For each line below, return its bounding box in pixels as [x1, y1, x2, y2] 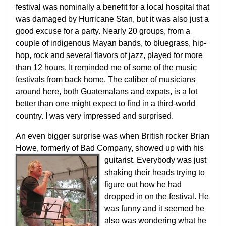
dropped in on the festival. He [104, 192, 209, 201]
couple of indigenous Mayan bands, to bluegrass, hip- [16, 39, 207, 48]
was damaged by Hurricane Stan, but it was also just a [16, 15, 209, 24]
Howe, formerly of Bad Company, [16, 144, 136, 153]
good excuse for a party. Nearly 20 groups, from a [16, 27, 191, 36]
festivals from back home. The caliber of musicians [16, 75, 196, 84]
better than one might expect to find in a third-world [16, 99, 196, 108]
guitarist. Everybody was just [104, 156, 207, 165]
